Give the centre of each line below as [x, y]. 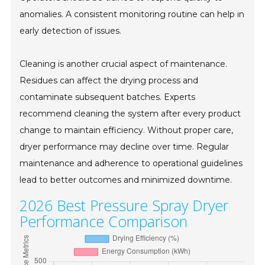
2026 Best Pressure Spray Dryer [124, 206]
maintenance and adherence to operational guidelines [131, 164]
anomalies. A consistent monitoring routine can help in [132, 14]
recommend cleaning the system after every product [130, 114]
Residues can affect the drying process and [109, 81]
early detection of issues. [71, 31]
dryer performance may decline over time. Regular [125, 147]
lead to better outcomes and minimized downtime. [126, 180]
